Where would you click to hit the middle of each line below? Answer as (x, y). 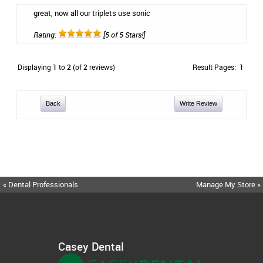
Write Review (198, 103)
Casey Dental (91, 246)
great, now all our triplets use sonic (92, 13)
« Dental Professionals (41, 184)
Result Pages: (216, 67)
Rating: (46, 35)
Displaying (35, 67)
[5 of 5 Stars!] (123, 35)
